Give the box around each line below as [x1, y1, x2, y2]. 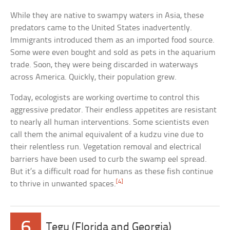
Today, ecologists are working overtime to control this [10, 93, 200, 102]
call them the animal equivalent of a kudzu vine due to [10, 130, 204, 139]
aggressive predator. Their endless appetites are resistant [10, 105, 217, 114]
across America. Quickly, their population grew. [10, 72, 177, 82]
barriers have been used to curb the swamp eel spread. [10, 155, 207, 164]
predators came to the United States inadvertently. [10, 23, 193, 32]
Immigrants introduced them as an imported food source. [10, 35, 215, 45]
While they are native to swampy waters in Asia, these [10, 11, 204, 20]
